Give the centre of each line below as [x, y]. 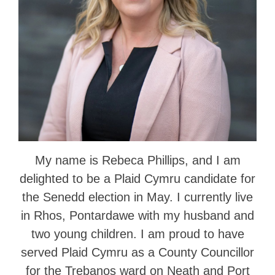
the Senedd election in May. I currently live [137, 197]
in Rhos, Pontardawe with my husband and [137, 215]
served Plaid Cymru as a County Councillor [137, 252]
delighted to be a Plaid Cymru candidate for [137, 179]
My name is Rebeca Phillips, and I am [137, 160]
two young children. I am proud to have [137, 234]
